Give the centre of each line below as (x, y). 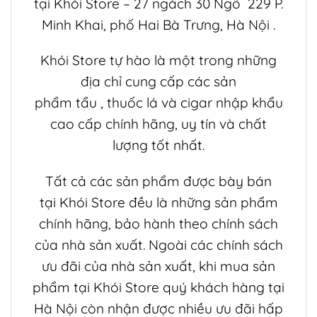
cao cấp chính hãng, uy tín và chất (158, 124)
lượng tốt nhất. (158, 145)
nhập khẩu (249, 103)
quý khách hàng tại (222, 288)
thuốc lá (134, 103)
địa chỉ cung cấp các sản (158, 82)
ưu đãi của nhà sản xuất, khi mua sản (158, 266)
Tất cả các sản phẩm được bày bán (158, 181)
